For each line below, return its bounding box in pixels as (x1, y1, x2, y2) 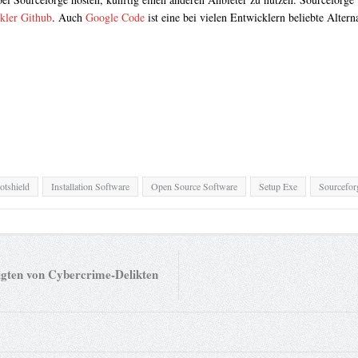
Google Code (85, 10, 145, 26)
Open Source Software (150, 180, 237, 193)
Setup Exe (258, 180, 297, 193)
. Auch (51, 10, 86, 26)
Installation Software (50, 180, 129, 193)
